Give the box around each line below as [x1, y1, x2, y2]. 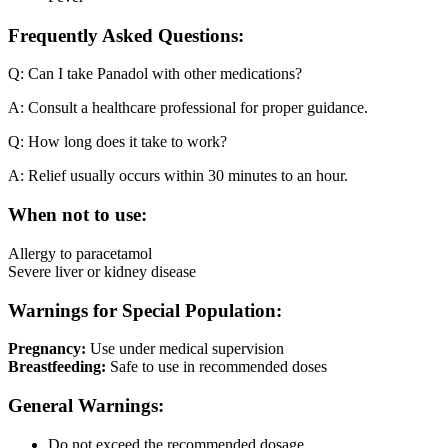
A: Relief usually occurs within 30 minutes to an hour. [8, 167, 348, 185]
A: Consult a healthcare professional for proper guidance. [8, 99, 368, 117]
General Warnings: [8, 395, 164, 417]
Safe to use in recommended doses [106, 358, 327, 376]
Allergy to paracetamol [8, 244, 152, 262]
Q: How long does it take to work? [8, 133, 227, 151]
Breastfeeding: [8, 358, 106, 376]
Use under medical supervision [86, 340, 284, 358]
